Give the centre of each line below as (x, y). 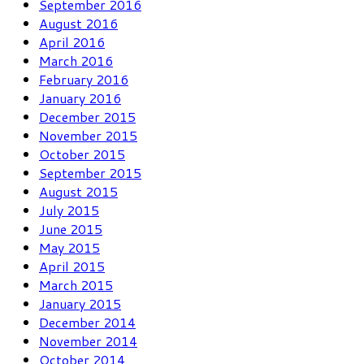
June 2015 (71, 228)
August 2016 (78, 23)
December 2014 (87, 322)
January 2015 (80, 303)
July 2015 (69, 210)
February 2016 (84, 79)
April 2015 (72, 266)
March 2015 (76, 284)
